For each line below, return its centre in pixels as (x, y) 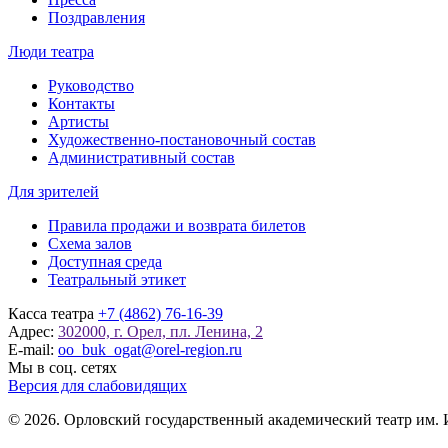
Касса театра (53, 313)
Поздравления (96, 17)
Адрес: (33, 331)
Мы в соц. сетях (62, 367)
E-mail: (33, 349)
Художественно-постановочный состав (182, 139)
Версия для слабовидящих (97, 385)
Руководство (91, 85)
